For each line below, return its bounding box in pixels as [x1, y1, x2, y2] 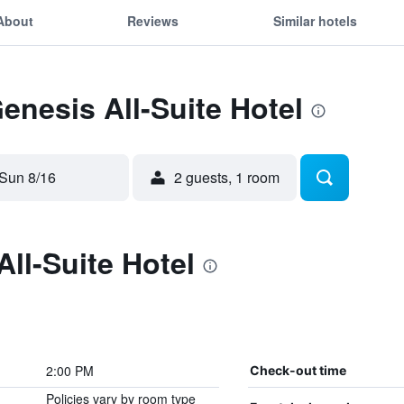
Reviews [127, 11, 179, 30]
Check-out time [249, 363, 346, 378]
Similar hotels [272, 11, 357, 30]
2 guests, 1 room [174, 167, 280, 188]
